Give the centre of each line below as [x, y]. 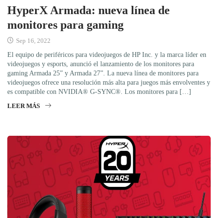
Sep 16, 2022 [33, 41]
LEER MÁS [24, 106]
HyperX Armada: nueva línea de [89, 10]
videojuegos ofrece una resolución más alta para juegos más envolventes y [109, 83]
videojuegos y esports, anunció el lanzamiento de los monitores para [101, 64]
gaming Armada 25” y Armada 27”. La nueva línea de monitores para [103, 73]
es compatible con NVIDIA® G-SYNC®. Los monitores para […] [99, 92]
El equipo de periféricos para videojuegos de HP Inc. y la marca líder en [107, 55]
